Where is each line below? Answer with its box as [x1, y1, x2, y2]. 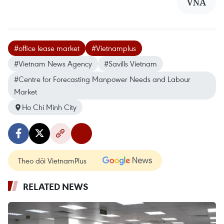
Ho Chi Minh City [22, 102, 76, 112]
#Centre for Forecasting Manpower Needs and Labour [14, 74, 190, 84]
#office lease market [14, 43, 79, 53]
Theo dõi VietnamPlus [18, 155, 86, 165]
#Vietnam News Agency [14, 58, 92, 68]
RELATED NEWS [23, 180, 88, 192]
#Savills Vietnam [104, 58, 157, 68]
